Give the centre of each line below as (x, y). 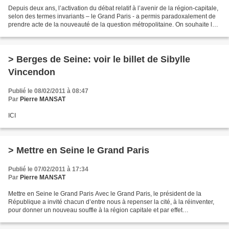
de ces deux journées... (40, 32)
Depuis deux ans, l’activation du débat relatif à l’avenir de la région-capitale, (113, 8)
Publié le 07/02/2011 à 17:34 (48, 169)
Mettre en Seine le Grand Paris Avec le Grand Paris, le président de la (105, 193)
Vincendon (32, 72)
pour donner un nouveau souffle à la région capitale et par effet (95, 210)
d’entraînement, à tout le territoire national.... (69, 218)
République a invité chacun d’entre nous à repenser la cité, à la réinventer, (111, 202)
